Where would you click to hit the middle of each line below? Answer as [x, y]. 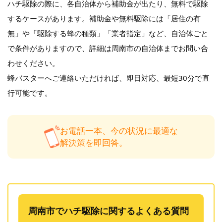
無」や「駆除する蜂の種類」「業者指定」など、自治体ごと [108, 33]
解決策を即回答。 [94, 143]
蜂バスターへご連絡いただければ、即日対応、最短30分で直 [109, 78]
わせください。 [33, 63]
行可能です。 [30, 93]
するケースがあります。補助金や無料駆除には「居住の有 [104, 19]
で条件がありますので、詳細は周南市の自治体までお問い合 [108, 48]
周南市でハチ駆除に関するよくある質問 [109, 211]
